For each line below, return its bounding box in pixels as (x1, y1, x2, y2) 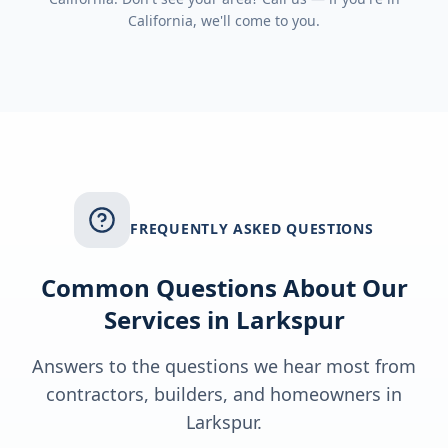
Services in (103, 303, 236, 336)
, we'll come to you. (193, 11, 320, 30)
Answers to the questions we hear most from (32, 354, 416, 378)
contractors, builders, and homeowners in (46, 382, 402, 406)
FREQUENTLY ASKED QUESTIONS (130, 219, 374, 238)
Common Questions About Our (40, 271, 408, 304)
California (128, 11, 193, 30)
